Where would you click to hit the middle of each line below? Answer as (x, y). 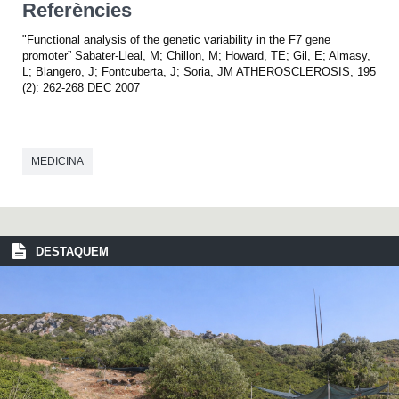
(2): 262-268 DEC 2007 (81, 87)
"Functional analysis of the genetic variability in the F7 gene (176, 39)
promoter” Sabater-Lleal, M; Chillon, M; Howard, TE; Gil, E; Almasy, (196, 55)
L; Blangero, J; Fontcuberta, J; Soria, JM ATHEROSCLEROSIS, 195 (199, 71)
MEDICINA (57, 161)
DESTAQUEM (72, 251)
